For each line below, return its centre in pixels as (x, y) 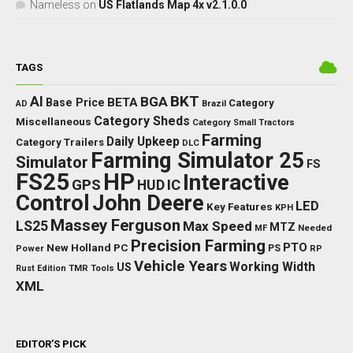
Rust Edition (41, 269)
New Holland (79, 248)
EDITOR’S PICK (51, 344)
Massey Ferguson (115, 226)
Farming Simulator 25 (197, 161)
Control (53, 203)
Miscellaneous (54, 122)
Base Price (75, 103)
